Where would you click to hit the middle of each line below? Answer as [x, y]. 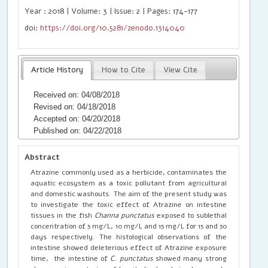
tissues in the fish [63, 215]
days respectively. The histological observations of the [129, 237]
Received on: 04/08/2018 [77, 95]
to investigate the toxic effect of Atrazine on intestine [129, 204]
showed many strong [190, 258]
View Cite [181, 70]
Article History [57, 70]
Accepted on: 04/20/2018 [77, 118]
